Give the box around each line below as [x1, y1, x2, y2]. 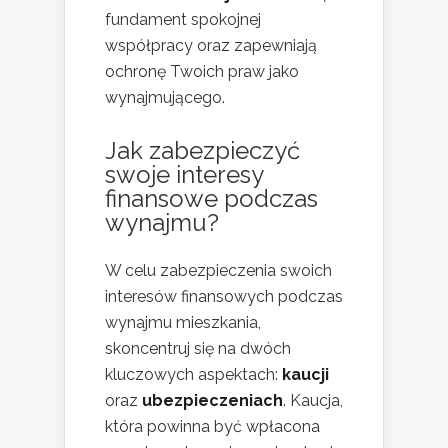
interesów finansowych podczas [105, 287, 343, 307]
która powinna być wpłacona [105, 417, 320, 437]
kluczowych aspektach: [105, 365, 282, 385]
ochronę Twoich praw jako [105, 62, 299, 82]
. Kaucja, [283, 391, 343, 411]
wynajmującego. [105, 88, 225, 108]
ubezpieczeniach [142, 391, 283, 411]
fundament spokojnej [105, 10, 261, 30]
